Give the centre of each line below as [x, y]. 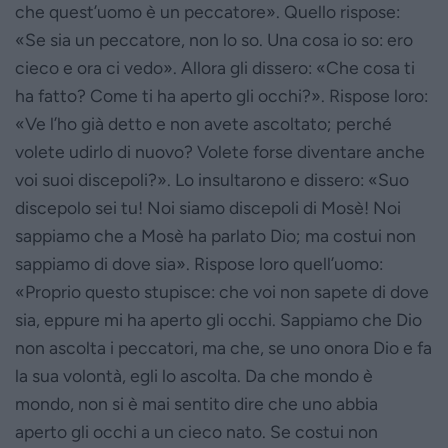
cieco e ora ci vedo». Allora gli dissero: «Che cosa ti [215, 67]
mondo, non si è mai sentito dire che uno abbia [196, 403]
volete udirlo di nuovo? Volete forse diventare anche [220, 151]
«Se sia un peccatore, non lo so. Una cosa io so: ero [214, 39]
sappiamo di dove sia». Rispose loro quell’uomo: [199, 263]
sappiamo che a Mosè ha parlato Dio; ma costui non [215, 235]
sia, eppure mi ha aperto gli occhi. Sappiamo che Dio [218, 319]
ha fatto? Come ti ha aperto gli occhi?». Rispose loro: [221, 95]
